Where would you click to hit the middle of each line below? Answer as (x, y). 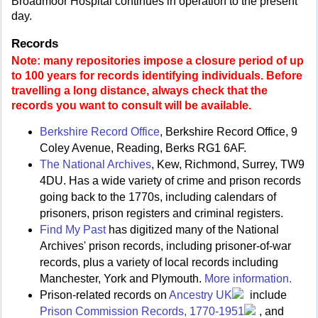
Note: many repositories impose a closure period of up (158, 60)
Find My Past (73, 230)
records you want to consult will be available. (131, 105)
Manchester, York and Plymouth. (122, 279)
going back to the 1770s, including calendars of (158, 197)
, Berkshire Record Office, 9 (229, 132)
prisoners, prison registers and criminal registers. (161, 214)
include (267, 295)
